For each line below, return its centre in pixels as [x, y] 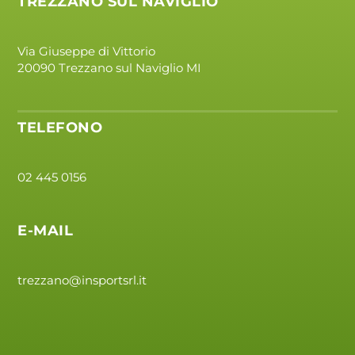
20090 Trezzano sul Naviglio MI [110, 68]
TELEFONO [60, 128]
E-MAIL [46, 231]
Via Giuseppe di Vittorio [87, 52]
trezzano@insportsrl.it [82, 281]
